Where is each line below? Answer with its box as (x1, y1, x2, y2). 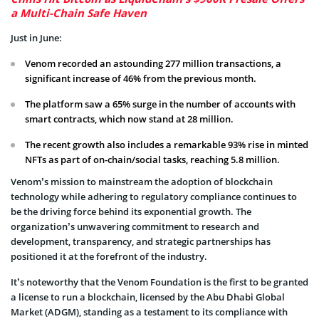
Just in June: (11, 31, 62, 45)
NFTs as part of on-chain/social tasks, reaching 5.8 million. (25, 153, 280, 167)
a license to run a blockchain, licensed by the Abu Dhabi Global (11, 291, 285, 304)
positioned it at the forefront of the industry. (11, 250, 207, 263)
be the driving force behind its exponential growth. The (11, 205, 251, 219)
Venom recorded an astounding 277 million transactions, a (25, 57, 281, 70)
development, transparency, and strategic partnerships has (11, 235, 271, 249)
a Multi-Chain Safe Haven (11, 6, 147, 21)
